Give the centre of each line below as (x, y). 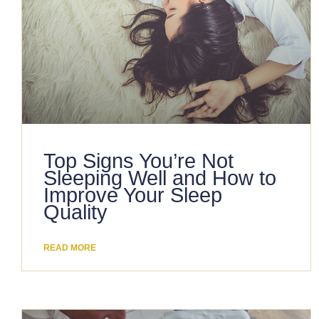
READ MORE (70, 248)
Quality (75, 213)
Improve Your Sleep (133, 195)
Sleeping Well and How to (160, 178)
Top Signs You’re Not (138, 161)
